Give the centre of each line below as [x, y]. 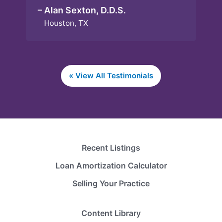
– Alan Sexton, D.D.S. [82, 10]
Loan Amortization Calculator [111, 165]
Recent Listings [111, 147]
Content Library [111, 213]
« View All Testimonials [111, 76]
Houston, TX [82, 23]
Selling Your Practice [111, 183]
